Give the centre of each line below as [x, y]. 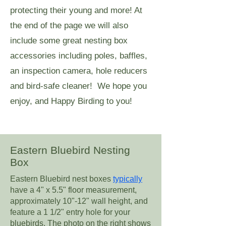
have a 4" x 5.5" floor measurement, [73, 190]
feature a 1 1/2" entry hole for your [70, 212]
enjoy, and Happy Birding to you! [71, 101]
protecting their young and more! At [76, 10]
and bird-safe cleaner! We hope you [78, 86]
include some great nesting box [69, 41]
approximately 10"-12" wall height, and [79, 201]
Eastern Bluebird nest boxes [62, 179]
